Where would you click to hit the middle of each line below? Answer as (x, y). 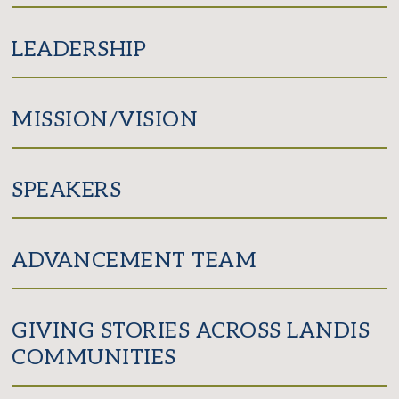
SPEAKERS (67, 191)
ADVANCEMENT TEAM (134, 261)
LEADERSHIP (79, 50)
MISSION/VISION (105, 120)
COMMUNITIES (94, 358)
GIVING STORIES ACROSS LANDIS (191, 331)
